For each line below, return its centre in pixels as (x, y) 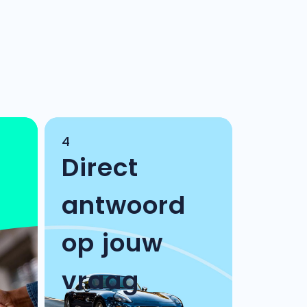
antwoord (123, 205)
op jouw (112, 243)
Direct (100, 168)
